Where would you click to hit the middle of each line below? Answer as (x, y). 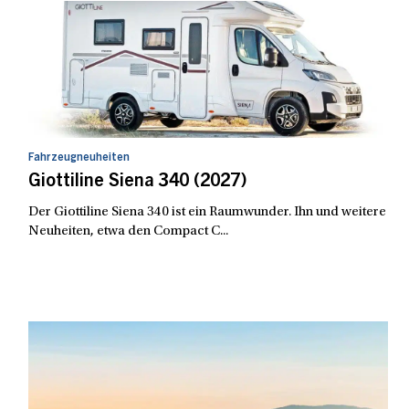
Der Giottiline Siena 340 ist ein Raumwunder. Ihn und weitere (207, 212)
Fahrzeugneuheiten (79, 157)
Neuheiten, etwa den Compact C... (128, 231)
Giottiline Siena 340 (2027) (137, 182)
